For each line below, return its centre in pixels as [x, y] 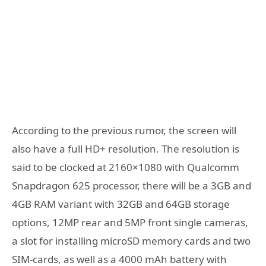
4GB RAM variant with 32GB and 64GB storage [121, 204]
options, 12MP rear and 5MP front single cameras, [130, 223]
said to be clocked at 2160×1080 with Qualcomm [126, 167]
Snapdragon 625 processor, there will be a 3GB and [132, 186]
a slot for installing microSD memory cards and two [131, 241]
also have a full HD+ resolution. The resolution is [126, 149]
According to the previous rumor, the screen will [124, 131]
